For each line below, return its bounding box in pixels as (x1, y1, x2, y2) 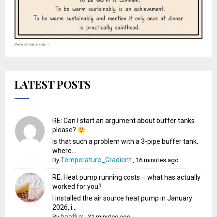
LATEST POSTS (15, 77, 91, 92)
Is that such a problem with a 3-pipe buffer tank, (52, 138, 199, 146)
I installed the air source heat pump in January (52, 194, 193, 202)
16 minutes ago (136, 156, 179, 164)
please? (52, 126, 78, 134)
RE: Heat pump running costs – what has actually (52, 173, 201, 182)
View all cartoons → (15, 42, 50, 47)
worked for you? (52, 183, 102, 191)
